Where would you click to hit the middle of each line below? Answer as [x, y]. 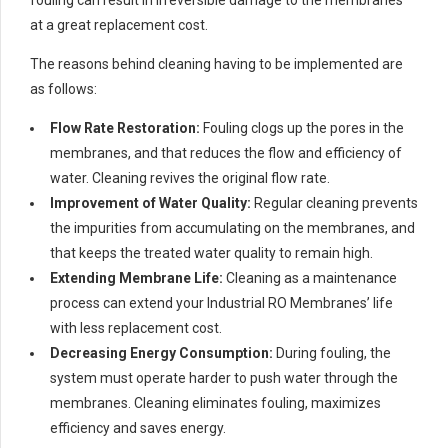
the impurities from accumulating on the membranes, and [232, 227]
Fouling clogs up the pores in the [302, 127]
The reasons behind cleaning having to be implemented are [216, 63]
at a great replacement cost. [119, 24]
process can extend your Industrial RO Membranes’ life [221, 302]
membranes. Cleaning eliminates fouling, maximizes [215, 402]
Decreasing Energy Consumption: [161, 352]
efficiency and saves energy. [138, 427]
